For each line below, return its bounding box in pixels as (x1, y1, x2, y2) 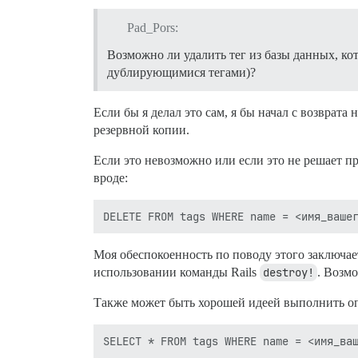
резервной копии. (93, 122, 189, 137)
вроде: (93, 170, 128, 185)
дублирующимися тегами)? (107, 65, 256, 79)
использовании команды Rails (93, 265, 260, 279)
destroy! (263, 265, 314, 280)
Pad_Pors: (126, 20, 178, 34)
